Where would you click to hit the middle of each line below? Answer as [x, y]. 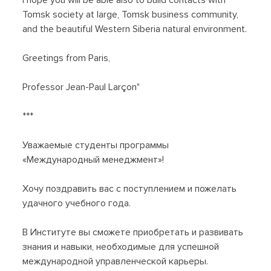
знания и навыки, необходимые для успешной [121, 247]
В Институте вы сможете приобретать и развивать [133, 233]
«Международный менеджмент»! [93, 160]
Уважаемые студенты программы [96, 145]
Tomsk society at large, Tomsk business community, [131, 15]
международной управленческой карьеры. [116, 262]
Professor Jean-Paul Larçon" [81, 87]
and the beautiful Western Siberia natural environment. [135, 29]
